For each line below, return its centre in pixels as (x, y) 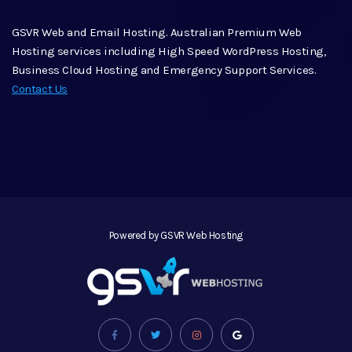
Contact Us (40, 88)
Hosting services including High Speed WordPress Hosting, (169, 51)
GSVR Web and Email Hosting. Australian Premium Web (157, 32)
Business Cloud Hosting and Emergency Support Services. (164, 70)
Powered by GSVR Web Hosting (176, 236)
